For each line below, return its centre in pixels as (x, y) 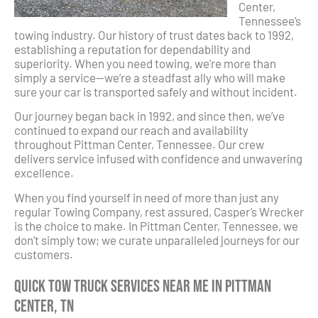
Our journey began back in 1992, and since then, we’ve (149, 116)
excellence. (44, 173)
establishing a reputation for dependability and (132, 49)
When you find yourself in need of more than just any (147, 197)
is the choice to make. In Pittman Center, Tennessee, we (156, 225)
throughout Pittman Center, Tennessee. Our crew (139, 144)
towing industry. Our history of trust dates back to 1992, (154, 34)
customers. (44, 254)
